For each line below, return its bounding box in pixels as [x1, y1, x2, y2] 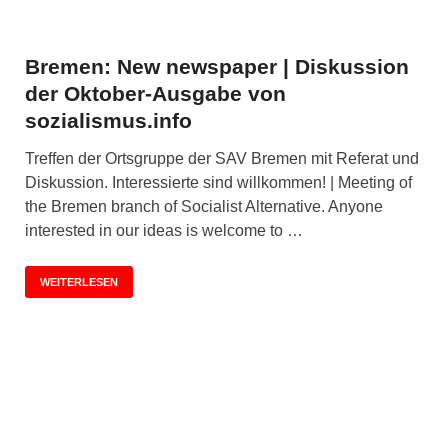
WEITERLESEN [40, 275, 118, 288]
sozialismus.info [25, 108, 192, 132]
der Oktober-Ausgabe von [25, 81, 286, 105]
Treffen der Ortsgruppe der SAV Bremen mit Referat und [25, 149, 419, 167]
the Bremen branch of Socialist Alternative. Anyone [25, 197, 383, 215]
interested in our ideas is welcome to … [25, 221, 303, 239]
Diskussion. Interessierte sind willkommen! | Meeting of [25, 173, 412, 191]
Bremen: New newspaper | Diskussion [25, 54, 409, 78]
